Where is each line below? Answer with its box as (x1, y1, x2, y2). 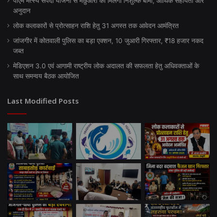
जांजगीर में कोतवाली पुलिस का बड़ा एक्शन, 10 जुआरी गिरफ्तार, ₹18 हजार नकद (13, 36, 203, 45)
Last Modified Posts (7, 95, 79, 106)
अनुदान (13, 6, 31, 15)
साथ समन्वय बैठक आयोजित (13, 72, 79, 80)
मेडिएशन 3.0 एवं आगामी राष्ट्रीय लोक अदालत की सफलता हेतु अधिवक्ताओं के (13, 62, 199, 70)
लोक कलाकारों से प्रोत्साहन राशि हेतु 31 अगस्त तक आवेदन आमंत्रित (13, 21, 179, 30)
